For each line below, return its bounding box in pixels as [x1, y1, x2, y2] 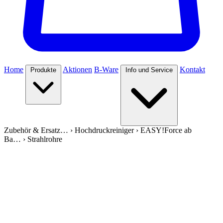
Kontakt [180, 65, 205, 74]
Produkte [30, 66, 56, 74]
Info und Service [125, 66, 173, 74]
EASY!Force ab [140, 126, 192, 134]
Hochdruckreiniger [75, 126, 134, 134]
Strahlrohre [27, 135, 62, 143]
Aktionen [63, 65, 92, 74]
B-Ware [94, 65, 118, 74]
